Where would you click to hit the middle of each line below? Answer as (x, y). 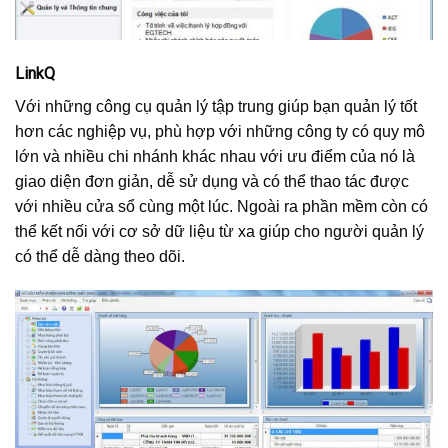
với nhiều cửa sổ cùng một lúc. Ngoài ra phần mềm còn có (221, 206)
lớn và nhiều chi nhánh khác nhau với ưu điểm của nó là (215, 156)
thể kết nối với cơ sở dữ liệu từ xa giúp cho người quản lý (219, 231)
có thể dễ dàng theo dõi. (100, 256)
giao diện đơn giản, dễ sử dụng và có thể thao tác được (212, 181)
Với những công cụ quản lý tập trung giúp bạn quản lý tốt (216, 106)
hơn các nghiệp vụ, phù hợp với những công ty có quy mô (220, 131)
